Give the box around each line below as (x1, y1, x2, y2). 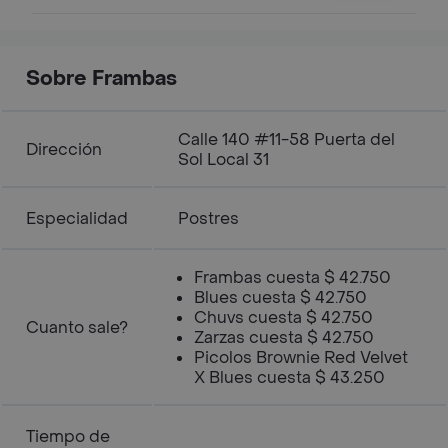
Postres (178, 208, 239, 229)
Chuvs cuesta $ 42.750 (194, 307, 373, 328)
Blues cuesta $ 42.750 (194, 287, 367, 308)
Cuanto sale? (26, 317, 128, 338)
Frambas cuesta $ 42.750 (194, 267, 391, 288)
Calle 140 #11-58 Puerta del (178, 129, 395, 150)
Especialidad (26, 208, 128, 229)
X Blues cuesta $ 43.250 (194, 367, 385, 388)
